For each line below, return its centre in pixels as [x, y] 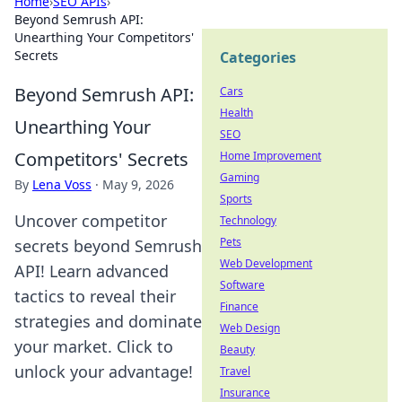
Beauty [237, 350]
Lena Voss [62, 184]
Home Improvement [271, 156]
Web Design [250, 328]
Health [236, 113]
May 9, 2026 [138, 184]
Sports [236, 199]
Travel [235, 371]
